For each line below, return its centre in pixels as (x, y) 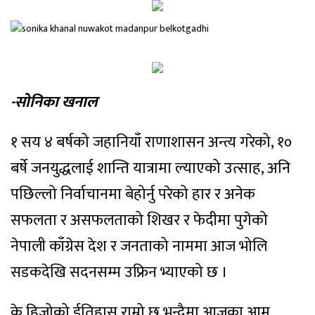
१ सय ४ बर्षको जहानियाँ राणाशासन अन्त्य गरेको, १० (151, 142)
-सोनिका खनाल (54, 102)
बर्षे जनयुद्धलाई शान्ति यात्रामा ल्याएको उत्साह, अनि (150, 168)
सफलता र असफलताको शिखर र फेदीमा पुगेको (139, 220)
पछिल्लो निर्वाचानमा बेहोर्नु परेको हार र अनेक (133, 194)
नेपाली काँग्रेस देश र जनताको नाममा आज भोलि (139, 246)
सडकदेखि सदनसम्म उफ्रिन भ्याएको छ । (119, 272)
